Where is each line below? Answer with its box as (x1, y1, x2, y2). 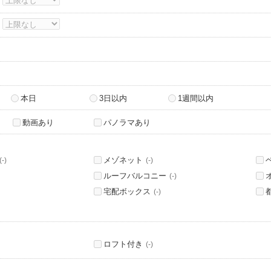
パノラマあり (103, 118, 151, 127)
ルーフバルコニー (103, 171, 166, 180)
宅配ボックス (103, 187, 151, 196)
